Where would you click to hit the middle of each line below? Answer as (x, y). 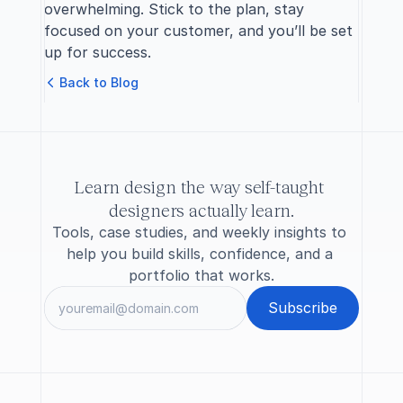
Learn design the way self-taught (199, 186)
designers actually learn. (201, 210)
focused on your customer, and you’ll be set (198, 31)
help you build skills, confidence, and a (199, 254)
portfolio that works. (201, 275)
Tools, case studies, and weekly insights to (199, 232)
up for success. (98, 52)
